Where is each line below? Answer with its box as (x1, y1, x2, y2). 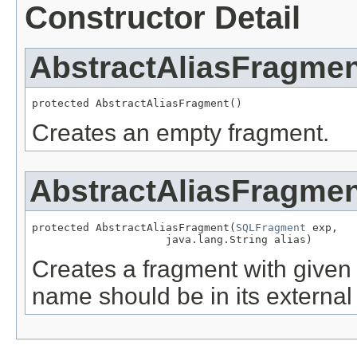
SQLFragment (236, 222, 306, 234)
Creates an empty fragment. (32, 120, 329, 147)
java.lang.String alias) (32, 233, 312, 246)
